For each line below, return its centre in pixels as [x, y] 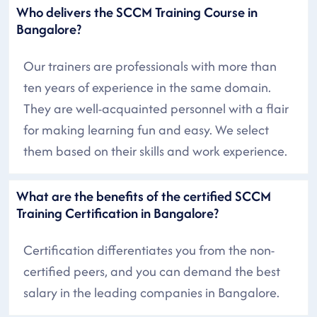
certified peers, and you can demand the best [152, 271]
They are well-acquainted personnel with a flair [156, 108]
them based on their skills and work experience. [155, 151]
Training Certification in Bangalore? [117, 213]
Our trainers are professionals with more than [150, 66]
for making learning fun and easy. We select [146, 129]
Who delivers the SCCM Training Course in [137, 12]
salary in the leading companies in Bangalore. [151, 292]
